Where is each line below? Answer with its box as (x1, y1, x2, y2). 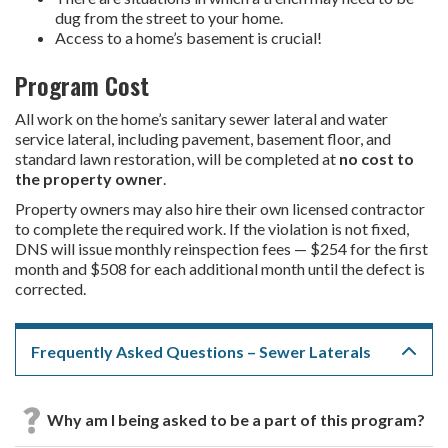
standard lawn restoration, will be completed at (15, 149, 339, 169)
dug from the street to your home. (55, 8, 283, 28)
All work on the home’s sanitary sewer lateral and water (15, 109, 388, 129)
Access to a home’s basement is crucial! (55, 28, 322, 48)
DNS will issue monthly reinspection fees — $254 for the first (15, 239, 428, 259)
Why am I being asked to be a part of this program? (47, 410, 425, 430)
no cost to (339, 149, 414, 169)
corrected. (15, 279, 86, 299)
